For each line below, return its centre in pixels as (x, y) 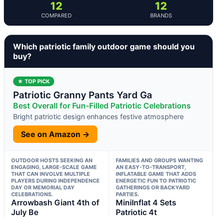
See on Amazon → (55, 134)
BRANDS (161, 15)
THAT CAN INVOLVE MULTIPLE (51, 174)
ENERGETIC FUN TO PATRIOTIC (156, 180)
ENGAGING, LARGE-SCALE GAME (54, 167)
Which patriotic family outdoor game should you (104, 46)
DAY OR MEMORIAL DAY (43, 187)
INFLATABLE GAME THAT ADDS (156, 174)
